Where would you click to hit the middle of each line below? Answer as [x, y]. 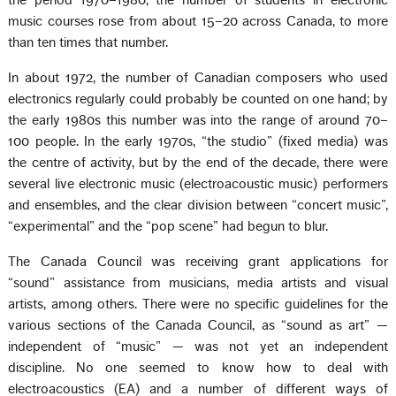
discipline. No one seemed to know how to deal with [198, 368]
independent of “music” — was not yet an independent [198, 347]
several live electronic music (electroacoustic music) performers [198, 184]
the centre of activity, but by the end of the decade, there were [198, 163]
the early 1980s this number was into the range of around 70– [198, 121]
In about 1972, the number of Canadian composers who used [198, 78]
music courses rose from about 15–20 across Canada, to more [198, 22]
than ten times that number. [88, 43]
